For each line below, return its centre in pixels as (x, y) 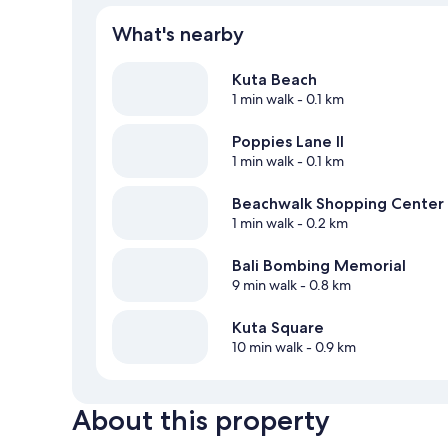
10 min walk (267, 347)
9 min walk (264, 285)
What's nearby (178, 34)
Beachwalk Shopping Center (338, 204)
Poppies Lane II (288, 142)
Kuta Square (278, 328)
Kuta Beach (274, 80)
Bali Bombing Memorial (319, 266)
